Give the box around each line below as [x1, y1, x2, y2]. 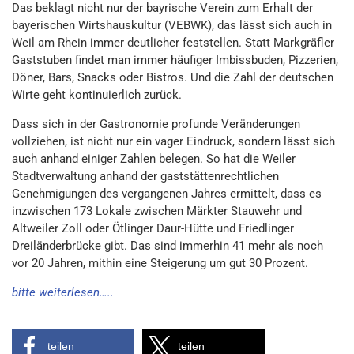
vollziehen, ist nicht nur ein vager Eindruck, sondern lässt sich [12, 134, 335, 149]
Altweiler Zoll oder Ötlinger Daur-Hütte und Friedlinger [12, 221, 294, 235]
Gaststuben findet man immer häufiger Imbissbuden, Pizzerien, [12, 53, 338, 67]
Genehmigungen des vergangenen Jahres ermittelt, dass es [12, 186, 322, 201]
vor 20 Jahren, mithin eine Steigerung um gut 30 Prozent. [12, 256, 308, 270]
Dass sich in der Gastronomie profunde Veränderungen [12, 117, 300, 131]
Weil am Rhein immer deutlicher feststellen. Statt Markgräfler [12, 36, 334, 50]
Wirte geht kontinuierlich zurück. [12, 88, 182, 102]
